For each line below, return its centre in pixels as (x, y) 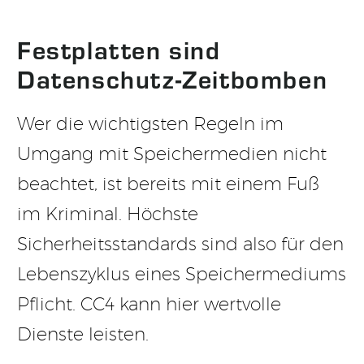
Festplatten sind (119, 49)
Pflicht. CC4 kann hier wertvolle (149, 304)
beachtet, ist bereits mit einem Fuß (168, 184)
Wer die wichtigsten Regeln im (150, 124)
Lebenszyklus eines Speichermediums (182, 274)
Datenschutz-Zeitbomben (173, 78)
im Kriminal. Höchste (108, 214)
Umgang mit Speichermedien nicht (172, 154)
